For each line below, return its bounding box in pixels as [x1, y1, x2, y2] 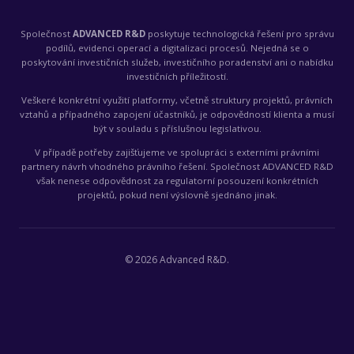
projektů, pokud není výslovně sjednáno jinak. [77, 188, 277, 201]
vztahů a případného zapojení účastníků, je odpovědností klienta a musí [20, 107, 334, 120]
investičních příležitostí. [126, 70, 228, 82]
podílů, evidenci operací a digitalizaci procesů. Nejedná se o [45, 41, 309, 54]
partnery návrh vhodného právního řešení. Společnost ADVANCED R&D [21, 160, 333, 172]
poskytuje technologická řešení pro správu [145, 27, 334, 40]
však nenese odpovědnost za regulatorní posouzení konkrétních [36, 174, 318, 186]
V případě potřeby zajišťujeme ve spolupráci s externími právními [35, 145, 319, 158]
